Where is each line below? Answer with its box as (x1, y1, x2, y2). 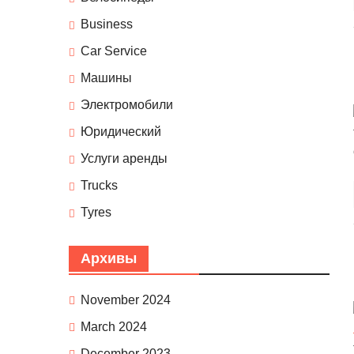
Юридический (81, 125, 161, 139)
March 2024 (81, 320, 147, 334)
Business (81, 17, 133, 32)
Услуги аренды (81, 152, 168, 166)
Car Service (81, 44, 147, 58)
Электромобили (81, 98, 173, 112)
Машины (81, 71, 132, 85)
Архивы (81, 250, 137, 267)
